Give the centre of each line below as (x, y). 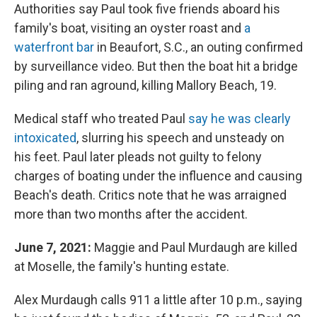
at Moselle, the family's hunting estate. (122, 266)
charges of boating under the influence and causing (158, 175)
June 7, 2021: (54, 247)
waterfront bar (54, 47)
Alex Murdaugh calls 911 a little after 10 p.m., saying (158, 299)
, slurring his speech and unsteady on (180, 137)
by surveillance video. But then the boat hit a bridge (156, 66)
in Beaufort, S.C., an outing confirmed (198, 47)
